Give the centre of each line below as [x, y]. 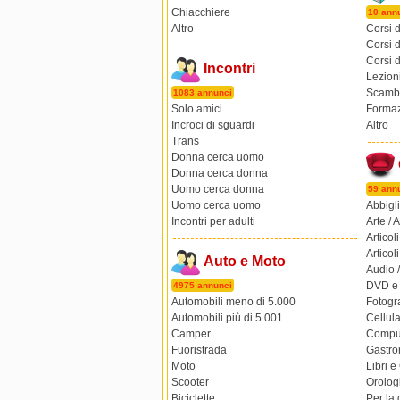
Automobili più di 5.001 [227, 318]
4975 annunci [203, 285]
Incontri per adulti [213, 221]
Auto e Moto [245, 261]
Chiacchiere [201, 12]
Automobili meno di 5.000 [233, 302]
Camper [191, 334]
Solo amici [197, 109]
